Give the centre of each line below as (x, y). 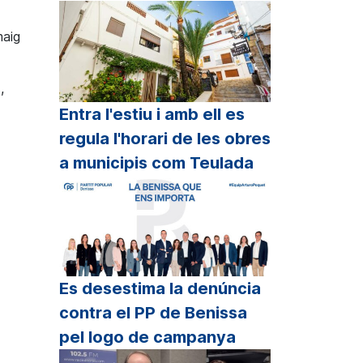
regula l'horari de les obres (165, 138)
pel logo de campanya (147, 337)
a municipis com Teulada (156, 162)
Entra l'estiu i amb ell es (152, 114)
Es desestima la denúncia (160, 289)
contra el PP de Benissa (153, 313)
